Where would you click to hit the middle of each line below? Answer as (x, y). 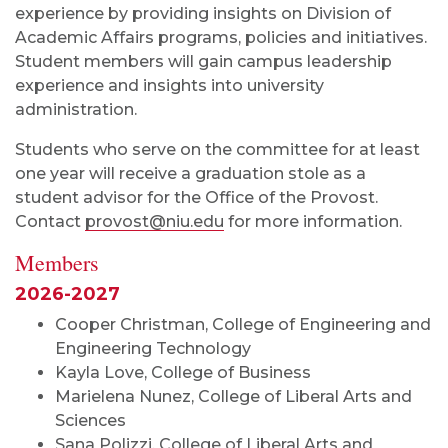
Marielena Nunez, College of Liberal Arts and (233, 397)
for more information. (313, 222)
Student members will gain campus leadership (203, 62)
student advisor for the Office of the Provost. (196, 198)
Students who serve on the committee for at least (217, 150)
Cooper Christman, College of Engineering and (243, 325)
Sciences (90, 421)
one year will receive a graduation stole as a (190, 174)
